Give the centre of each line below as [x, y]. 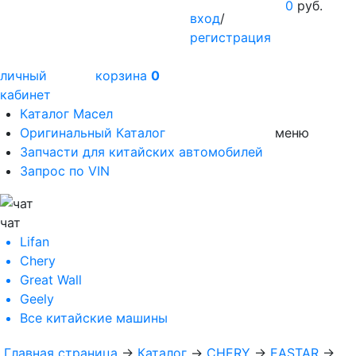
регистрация [230, 37]
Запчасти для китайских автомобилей [141, 151]
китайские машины [107, 318]
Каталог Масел [66, 113]
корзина [123, 75]
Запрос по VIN [65, 170]
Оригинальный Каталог [93, 132]
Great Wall [51, 280]
